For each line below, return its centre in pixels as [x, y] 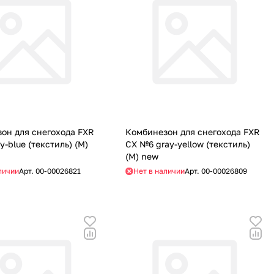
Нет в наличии [159, 171]
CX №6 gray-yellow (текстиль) [187, 144]
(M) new [142, 157]
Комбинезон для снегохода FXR [192, 132]
